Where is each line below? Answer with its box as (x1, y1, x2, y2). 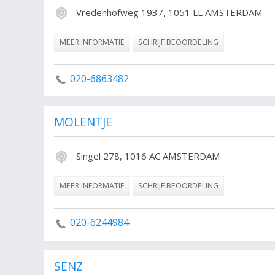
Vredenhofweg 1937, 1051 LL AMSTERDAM (74, 6, 263, 18)
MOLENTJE (54, 114, 112, 131)
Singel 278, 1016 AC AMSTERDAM (74, 150, 220, 163)
